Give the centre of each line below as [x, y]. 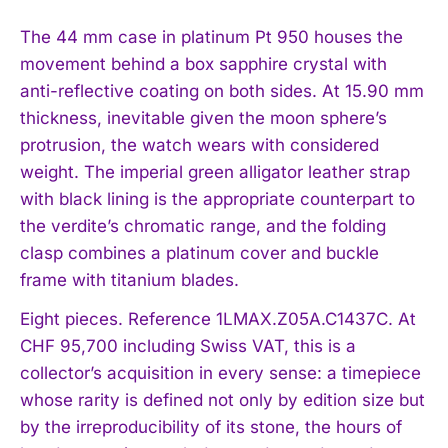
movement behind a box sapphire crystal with [203, 64]
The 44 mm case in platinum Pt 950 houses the [211, 37]
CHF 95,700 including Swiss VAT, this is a [188, 346]
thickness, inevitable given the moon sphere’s [203, 118]
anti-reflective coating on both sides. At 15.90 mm [222, 91]
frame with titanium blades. [129, 280]
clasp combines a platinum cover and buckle [199, 253]
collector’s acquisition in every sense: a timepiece [220, 373]
